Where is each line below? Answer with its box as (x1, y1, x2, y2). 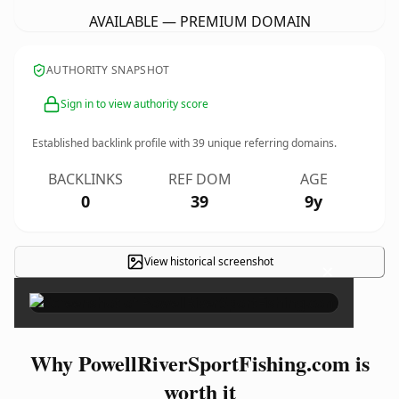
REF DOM (167, 169, 232, 189)
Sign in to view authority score (61, 96, 208, 111)
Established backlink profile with (32, 135, 192, 151)
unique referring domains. (205, 135, 337, 151)
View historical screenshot (143, 254, 273, 269)
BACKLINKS (48, 169, 123, 189)
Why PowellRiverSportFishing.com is (29, 347, 370, 379)
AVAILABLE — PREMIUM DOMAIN (88, 12, 311, 31)
